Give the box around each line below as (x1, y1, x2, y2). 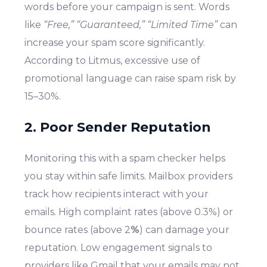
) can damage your (139, 223, 230, 235)
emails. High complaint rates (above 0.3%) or (24, 206, 234, 218)
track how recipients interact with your (24, 188, 209, 200)
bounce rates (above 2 (24, 223, 131, 235)
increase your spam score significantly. (24, 36, 206, 48)
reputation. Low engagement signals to (24, 241, 213, 253)
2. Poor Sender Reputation (24, 119, 212, 135)
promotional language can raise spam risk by (24, 72, 237, 84)
